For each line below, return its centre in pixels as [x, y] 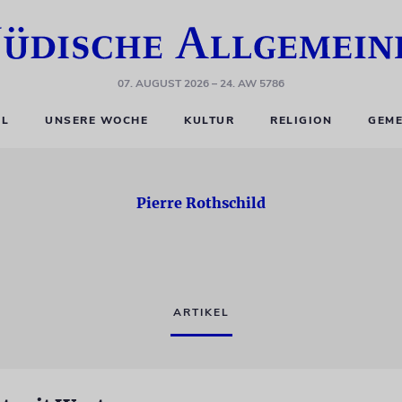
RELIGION [301, 120]
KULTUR [210, 120]
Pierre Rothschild [201, 203]
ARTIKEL [201, 312]
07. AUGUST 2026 [163, 83]
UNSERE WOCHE [97, 120]
